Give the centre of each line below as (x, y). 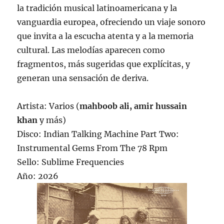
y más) (53, 120)
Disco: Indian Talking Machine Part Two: (98, 134)
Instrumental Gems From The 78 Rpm (92, 148)
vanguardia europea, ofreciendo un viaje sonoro (111, 22)
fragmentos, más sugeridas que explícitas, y (104, 64)
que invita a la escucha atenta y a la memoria (105, 36)
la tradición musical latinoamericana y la (97, 8)
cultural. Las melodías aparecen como (91, 50)
